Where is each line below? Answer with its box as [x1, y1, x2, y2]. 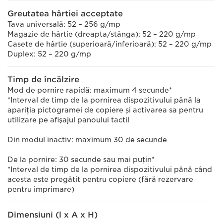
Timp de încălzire [7, 75, 79, 84]
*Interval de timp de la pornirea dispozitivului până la [7, 96, 201, 104]
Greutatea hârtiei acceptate [7, 9, 123, 18]
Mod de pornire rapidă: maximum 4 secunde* [7, 86, 172, 94]
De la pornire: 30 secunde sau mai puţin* [7, 156, 155, 164]
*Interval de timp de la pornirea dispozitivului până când [7, 166, 212, 173]
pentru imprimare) [7, 185, 74, 193]
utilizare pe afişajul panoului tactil [7, 116, 129, 124]
